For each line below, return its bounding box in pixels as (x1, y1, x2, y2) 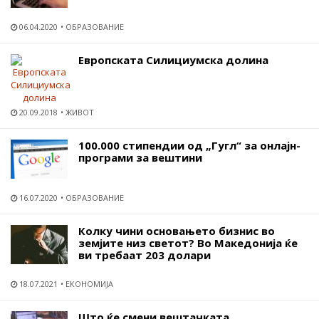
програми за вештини (78, 150, 202, 165)
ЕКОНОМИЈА (66, 278, 113, 290)
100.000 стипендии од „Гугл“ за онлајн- (78, 138, 300, 153)
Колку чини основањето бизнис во (78, 224, 275, 239)
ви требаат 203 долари (78, 248, 211, 263)
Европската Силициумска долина (78, 53, 268, 68)
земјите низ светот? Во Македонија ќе (78, 236, 298, 251)
